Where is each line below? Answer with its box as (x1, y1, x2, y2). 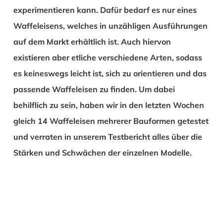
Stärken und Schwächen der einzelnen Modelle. (13, 147, 192, 158)
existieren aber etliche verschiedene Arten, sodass (13, 52, 202, 62)
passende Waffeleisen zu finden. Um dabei (13, 84, 175, 94)
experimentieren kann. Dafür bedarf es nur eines (13, 4, 197, 15)
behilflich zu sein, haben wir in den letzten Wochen (13, 100, 204, 110)
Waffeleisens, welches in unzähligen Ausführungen (13, 20, 208, 31)
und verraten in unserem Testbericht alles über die (13, 131, 202, 142)
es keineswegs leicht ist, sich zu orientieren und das (13, 68, 207, 78)
